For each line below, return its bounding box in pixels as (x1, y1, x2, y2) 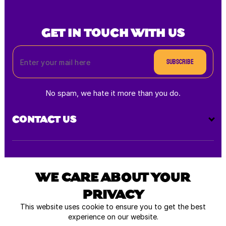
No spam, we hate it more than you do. (45, 88, 181, 98)
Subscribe (166, 55, 194, 68)
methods (12, 166, 43, 176)
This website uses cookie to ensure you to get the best (20, 202, 206, 211)
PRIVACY (82, 190, 144, 196)
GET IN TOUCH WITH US (41, 29, 185, 35)
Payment (12, 152, 43, 162)
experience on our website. (68, 212, 158, 221)
